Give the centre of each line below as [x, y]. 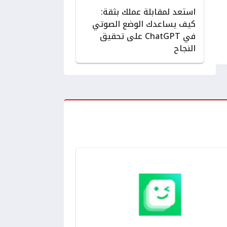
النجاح [185, 48]
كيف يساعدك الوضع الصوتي [144, 24]
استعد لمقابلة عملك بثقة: [148, 12]
